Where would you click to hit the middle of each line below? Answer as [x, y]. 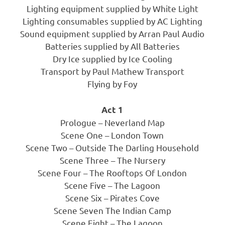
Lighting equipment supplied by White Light [112, 9]
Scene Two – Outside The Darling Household [113, 147]
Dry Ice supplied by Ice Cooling [112, 59]
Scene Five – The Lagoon [113, 185]
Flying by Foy [113, 84]
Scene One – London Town [113, 135]
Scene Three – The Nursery [112, 160]
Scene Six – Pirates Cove [112, 197]
